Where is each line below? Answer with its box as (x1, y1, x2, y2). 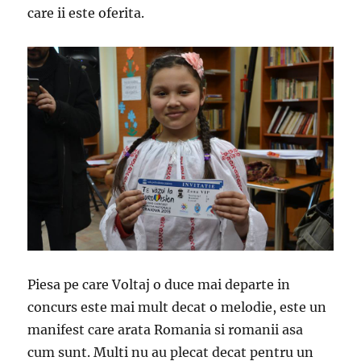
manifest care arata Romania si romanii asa (27, 322, 304, 338)
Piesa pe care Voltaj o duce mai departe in (27, 276, 291, 293)
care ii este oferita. (27, 5, 145, 22)
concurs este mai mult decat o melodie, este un (27, 299, 327, 315)
